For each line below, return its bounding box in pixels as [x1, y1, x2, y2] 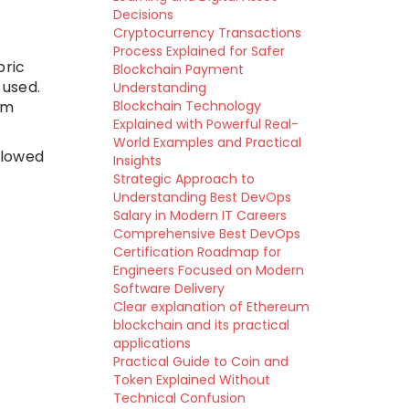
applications [112, 334, 191, 352]
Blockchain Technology [112, 97, 261, 115]
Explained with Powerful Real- [112, 115, 299, 133]
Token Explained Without [112, 371, 270, 389]
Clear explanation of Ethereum [112, 298, 309, 316]
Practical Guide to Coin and [112, 352, 288, 371]
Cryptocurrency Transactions [112, 24, 301, 42]
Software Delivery [112, 279, 225, 298]
